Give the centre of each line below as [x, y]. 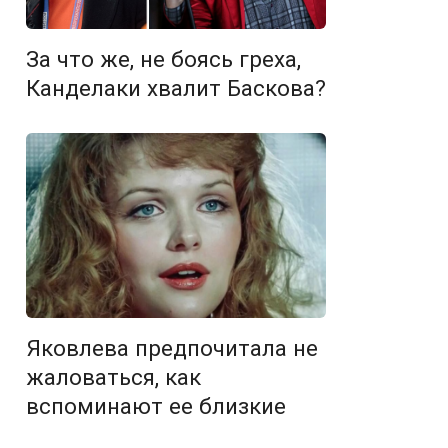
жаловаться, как [113, 377]
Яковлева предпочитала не [172, 348]
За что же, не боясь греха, [163, 58]
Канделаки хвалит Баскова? [176, 87]
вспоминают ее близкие [156, 406]
